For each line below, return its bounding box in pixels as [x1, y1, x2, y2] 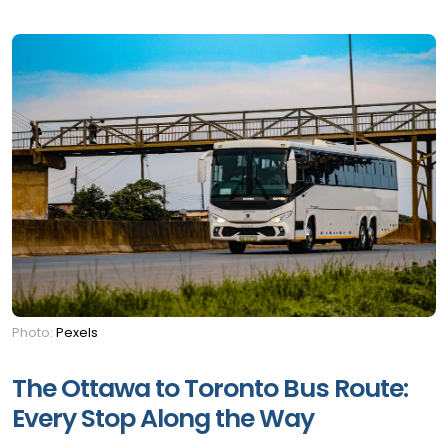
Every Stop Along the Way [12, 401, 314, 437]
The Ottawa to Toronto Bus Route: [12, 371, 408, 407]
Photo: [12, 324, 56, 342]
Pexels [56, 324, 98, 342]
